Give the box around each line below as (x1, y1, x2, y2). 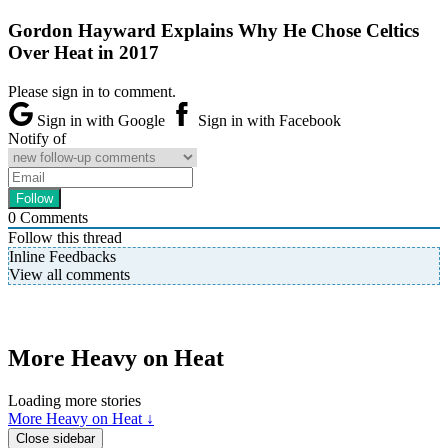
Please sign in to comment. (8, 83, 176, 101)
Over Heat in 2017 (8, 42, 159, 64)
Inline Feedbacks (9, 248, 116, 266)
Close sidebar (16, 430, 95, 446)
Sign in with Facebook (194, 112, 341, 130)
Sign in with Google (33, 112, 169, 130)
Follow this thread (8, 229, 122, 247)
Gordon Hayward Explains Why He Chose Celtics (8, 20, 419, 42)
